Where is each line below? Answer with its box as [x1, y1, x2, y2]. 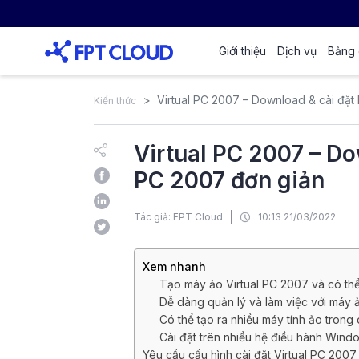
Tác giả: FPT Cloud [134, 210, 223, 223]
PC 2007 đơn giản [134, 166, 325, 194]
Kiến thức [94, 94, 136, 107]
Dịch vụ [277, 43, 317, 58]
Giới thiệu [219, 43, 266, 58]
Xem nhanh [143, 259, 206, 273]
